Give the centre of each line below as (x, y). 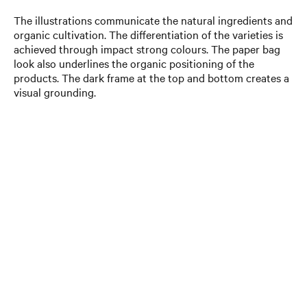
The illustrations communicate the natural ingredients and (153, 20)
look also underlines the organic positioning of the (134, 63)
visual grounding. (55, 92)
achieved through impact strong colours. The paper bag (147, 49)
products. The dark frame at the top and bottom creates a (151, 77)
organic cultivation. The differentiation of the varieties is (148, 34)
